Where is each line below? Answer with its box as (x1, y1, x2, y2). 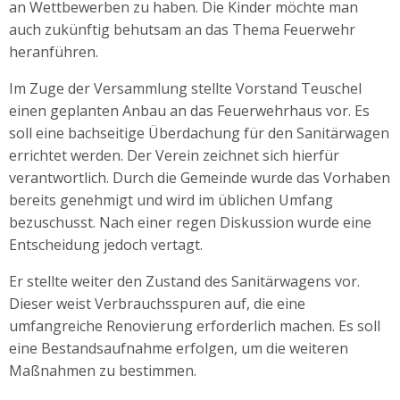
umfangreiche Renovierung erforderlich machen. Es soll (9, 315, 380, 336)
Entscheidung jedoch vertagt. (9, 234, 203, 254)
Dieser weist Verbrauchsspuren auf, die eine (9, 293, 305, 313)
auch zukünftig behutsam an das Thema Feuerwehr (9, 19, 355, 39)
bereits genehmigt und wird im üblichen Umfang (9, 189, 333, 210)
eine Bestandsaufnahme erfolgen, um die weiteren (9, 337, 348, 358)
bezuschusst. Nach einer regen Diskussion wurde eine (9, 212, 371, 232)
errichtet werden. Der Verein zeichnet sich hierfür (9, 145, 339, 165)
